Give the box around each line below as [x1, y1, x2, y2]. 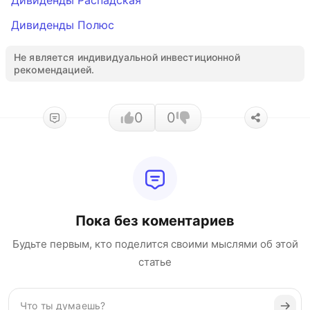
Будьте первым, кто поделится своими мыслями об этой [12, 237, 298, 250]
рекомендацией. [14, 64, 94, 75]
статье [138, 255, 172, 268]
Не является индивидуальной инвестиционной [14, 51, 240, 63]
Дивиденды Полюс [11, 18, 114, 32]
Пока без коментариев [75, 212, 235, 229]
